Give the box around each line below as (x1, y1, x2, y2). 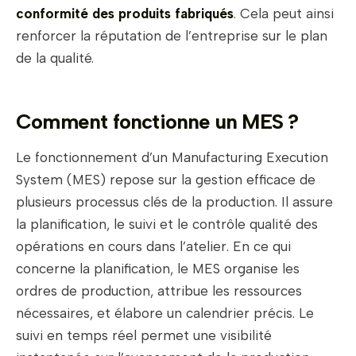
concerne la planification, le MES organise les (16, 261, 300, 277)
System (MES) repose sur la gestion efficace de (16, 172, 315, 188)
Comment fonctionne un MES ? (16, 109, 299, 135)
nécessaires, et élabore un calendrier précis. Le (16, 305, 314, 322)
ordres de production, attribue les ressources (16, 283, 302, 300)
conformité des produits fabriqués (16, 6, 234, 22)
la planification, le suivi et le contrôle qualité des (16, 216, 318, 233)
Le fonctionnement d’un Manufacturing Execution (16, 149, 328, 166)
